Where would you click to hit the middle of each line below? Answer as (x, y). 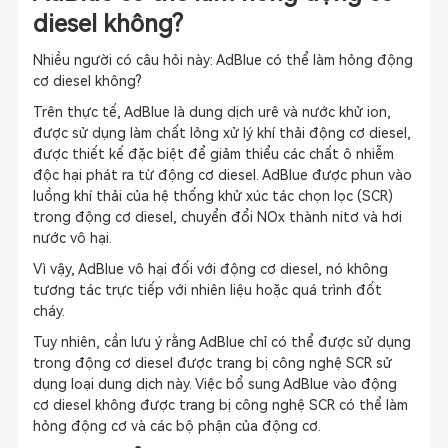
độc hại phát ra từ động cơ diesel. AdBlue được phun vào (222, 175)
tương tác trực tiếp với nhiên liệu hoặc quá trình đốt (207, 290)
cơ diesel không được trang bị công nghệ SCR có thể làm (220, 405)
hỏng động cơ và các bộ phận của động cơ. (176, 426)
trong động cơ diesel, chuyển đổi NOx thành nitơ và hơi (217, 217)
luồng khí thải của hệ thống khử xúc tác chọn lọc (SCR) (212, 196)
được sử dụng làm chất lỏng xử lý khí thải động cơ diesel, (221, 133)
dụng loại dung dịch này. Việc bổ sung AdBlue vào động (214, 384)
